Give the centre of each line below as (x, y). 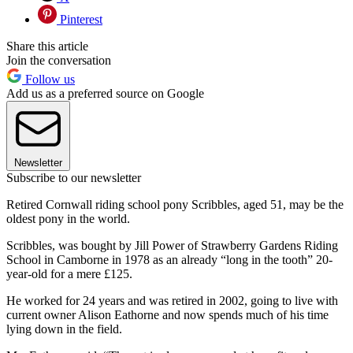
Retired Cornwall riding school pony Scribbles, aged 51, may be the (175, 204)
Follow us (48, 79)
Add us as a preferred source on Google (105, 93)
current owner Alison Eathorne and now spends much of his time (167, 314)
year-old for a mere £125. (69, 273)
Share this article (47, 46)
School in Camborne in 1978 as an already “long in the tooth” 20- (169, 259)
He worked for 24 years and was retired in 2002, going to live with (172, 300)
